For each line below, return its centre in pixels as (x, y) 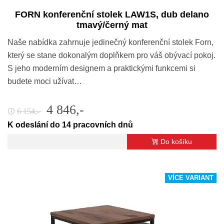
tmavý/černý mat (112, 25)
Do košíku (176, 141)
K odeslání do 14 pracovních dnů (70, 124)
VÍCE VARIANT (191, 178)
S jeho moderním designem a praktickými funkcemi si (101, 68)
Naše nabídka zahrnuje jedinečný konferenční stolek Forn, (110, 42)
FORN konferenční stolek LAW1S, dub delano (112, 14)
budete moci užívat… (45, 81)
